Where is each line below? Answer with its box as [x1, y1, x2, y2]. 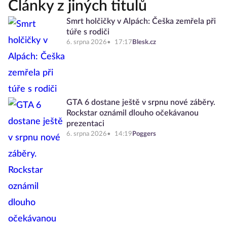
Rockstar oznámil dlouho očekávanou [66, 109, 199, 117]
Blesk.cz [132, 39, 156, 46]
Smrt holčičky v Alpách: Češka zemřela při [66, 17, 216, 25]
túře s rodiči [66, 28, 109, 36]
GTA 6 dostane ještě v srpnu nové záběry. [66, 98, 215, 106]
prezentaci [66, 120, 104, 128]
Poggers [132, 131, 156, 137]
